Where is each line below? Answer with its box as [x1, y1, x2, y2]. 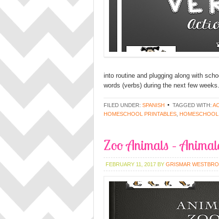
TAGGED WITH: [173, 102, 213, 108]
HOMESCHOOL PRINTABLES [104, 111, 176, 117]
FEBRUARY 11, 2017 [106, 161, 156, 167]
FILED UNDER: [104, 102, 142, 108]
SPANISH [142, 102, 165, 108]
